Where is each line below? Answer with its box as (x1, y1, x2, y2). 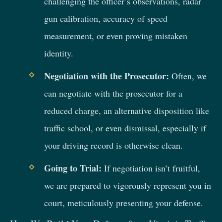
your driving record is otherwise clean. (44, 139, 183, 151)
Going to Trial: (44, 161, 102, 174)
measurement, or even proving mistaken (44, 29, 187, 42)
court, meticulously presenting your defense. (44, 196, 203, 209)
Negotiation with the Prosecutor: (44, 69, 169, 82)
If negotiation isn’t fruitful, (101, 162, 200, 174)
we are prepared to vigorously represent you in (44, 179, 211, 191)
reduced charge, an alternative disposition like (44, 104, 209, 116)
